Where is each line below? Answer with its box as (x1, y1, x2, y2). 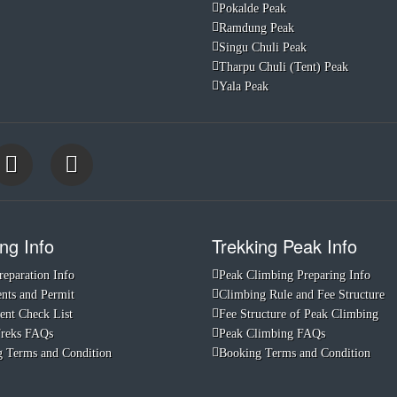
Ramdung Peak (219, 21, 294, 35)
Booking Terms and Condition (219, 346, 370, 360)
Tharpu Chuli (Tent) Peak (219, 60, 348, 74)
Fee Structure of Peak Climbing (219, 307, 378, 321)
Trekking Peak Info (212, 233, 357, 259)
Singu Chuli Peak (219, 41, 307, 54)
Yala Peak (219, 80, 269, 93)
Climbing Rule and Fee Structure (219, 288, 385, 301)
